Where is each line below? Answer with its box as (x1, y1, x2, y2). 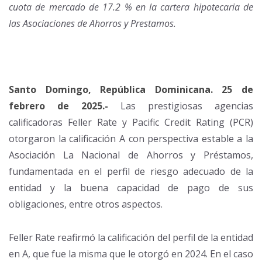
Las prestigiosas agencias (108, 99, 253, 113)
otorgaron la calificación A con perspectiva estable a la (9, 132, 253, 146)
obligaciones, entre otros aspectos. (9, 198, 163, 211)
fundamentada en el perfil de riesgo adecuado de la (9, 165, 253, 178)
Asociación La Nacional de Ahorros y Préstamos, (9, 149, 253, 162)
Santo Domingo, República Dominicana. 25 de (9, 83, 253, 96)
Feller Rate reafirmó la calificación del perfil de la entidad (9, 231, 253, 244)
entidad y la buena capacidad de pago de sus (9, 181, 253, 195)
